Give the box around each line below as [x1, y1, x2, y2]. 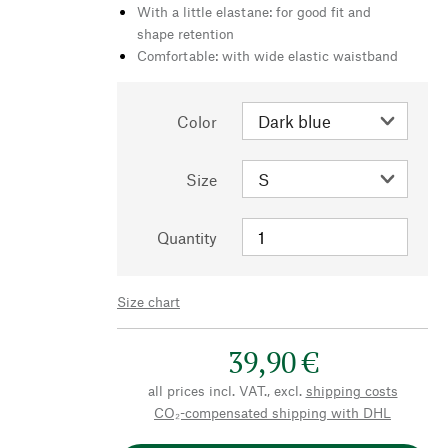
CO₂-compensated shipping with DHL [154, 403, 391, 421]
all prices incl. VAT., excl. [147, 381, 302, 399]
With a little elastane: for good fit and [137, 2, 371, 20]
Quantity [157, 227, 217, 247]
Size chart [117, 292, 180, 310]
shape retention [137, 24, 234, 42]
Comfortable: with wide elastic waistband [137, 46, 398, 64]
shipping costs [305, 381, 398, 399]
